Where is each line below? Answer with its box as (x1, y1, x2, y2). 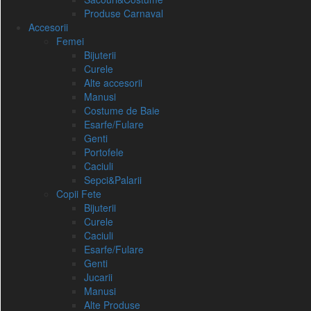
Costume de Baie (84, 103, 160, 117)
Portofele (84, 145, 124, 159)
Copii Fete (56, 187, 101, 201)
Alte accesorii (84, 76, 142, 90)
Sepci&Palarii (84, 173, 142, 187)
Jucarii (84, 270, 112, 284)
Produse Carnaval (84, 6, 163, 20)
